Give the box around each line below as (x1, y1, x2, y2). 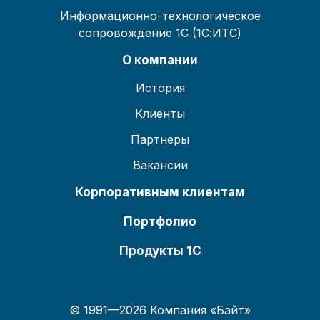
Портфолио (124, 214, 196, 229)
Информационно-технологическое (59, 8, 261, 23)
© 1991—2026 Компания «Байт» (69, 302, 251, 317)
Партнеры (131, 131, 189, 146)
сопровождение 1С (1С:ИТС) (79, 25, 241, 40)
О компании (122, 52, 198, 67)
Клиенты (135, 106, 185, 121)
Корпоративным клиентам (75, 184, 245, 199)
